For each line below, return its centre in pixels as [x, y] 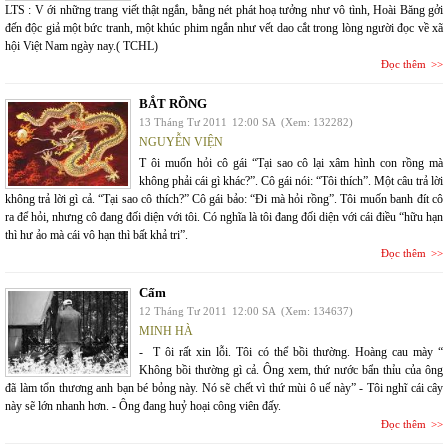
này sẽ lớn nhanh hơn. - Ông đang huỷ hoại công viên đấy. [143, 406]
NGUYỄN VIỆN [181, 142]
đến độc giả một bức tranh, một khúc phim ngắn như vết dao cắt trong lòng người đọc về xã [224, 28]
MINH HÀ [166, 331]
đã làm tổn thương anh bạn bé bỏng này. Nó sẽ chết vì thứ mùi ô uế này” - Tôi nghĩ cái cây [224, 388]
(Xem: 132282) [317, 122]
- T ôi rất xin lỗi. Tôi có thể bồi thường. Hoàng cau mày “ [291, 352]
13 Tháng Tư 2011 [183, 122]
